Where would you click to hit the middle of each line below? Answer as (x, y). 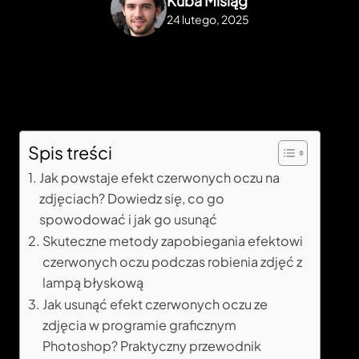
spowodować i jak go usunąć (129, 220)
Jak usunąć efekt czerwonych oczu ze (155, 305)
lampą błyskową (93, 283)
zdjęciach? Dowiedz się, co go (132, 199)
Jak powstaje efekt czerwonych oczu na (160, 178)
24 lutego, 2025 (208, 20)
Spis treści (70, 152)
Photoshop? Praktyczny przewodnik (152, 346)
